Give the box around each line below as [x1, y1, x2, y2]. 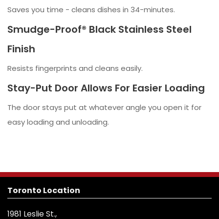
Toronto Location [7, 185, 80, 197]
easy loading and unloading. [7, 117, 109, 128]
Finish [7, 42, 35, 56]
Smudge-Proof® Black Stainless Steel [7, 22, 192, 37]
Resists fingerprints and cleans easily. [7, 63, 143, 74]
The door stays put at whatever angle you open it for [7, 102, 201, 113]
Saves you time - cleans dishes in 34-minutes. [7, 4, 175, 15]
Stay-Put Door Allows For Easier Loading [7, 81, 205, 95]
